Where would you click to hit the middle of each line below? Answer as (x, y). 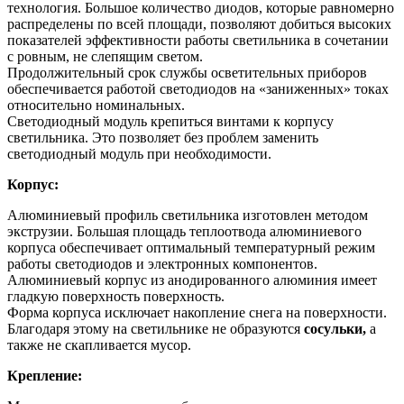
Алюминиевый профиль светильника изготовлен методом (188, 215)
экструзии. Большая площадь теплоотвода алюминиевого (184, 231)
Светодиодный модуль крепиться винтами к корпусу (170, 121)
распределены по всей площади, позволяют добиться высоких (199, 23)
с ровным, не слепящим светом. (107, 56)
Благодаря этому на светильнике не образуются (156, 328)
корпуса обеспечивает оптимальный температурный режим (191, 247)
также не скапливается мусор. (99, 344)
